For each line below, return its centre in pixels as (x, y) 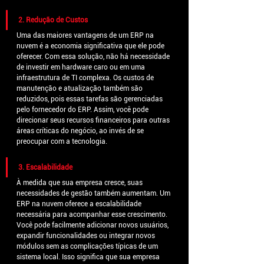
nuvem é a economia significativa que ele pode (91, 46)
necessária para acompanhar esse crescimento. (93, 215)
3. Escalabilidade (45, 168)
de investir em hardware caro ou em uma (82, 67)
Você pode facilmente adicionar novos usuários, (93, 225)
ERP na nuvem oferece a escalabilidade (80, 204)
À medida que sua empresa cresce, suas (80, 183)
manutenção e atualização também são (80, 89)
